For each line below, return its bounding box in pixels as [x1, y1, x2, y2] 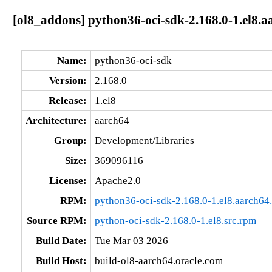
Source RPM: [26, 214, 87, 226]
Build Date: [35, 234, 87, 246]
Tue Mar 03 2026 [94, 234, 168, 246]
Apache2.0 [94, 174, 141, 186]
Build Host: [35, 254, 87, 267]
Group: [53, 134, 87, 146]
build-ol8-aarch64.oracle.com [94, 254, 223, 267]
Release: [48, 94, 87, 106]
